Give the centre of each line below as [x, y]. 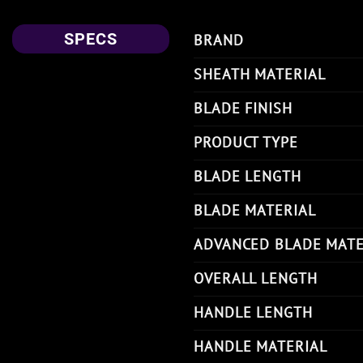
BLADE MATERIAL [255, 211]
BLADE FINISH [243, 109]
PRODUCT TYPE [246, 143]
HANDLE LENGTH [253, 313]
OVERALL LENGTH [256, 279]
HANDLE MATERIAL [261, 347]
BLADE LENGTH [248, 177]
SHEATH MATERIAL [260, 75]
